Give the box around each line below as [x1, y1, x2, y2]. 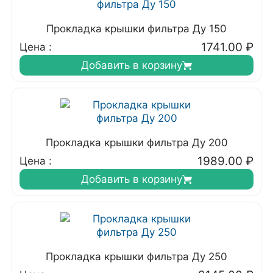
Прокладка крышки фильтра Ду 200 [45, 136, 228, 149]
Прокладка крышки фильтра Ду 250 [46, 250, 227, 263]
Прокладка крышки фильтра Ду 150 [46, 23, 227, 35]
